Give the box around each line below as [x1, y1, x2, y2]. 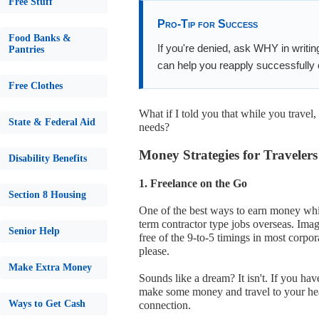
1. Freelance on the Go [139, 177, 247, 189]
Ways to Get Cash [9, 298, 85, 309]
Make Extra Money [9, 262, 92, 273]
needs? [139, 121, 169, 133]
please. [139, 245, 169, 257]
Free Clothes [9, 80, 63, 91]
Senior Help [9, 226, 60, 236]
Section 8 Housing [9, 189, 86, 200]
